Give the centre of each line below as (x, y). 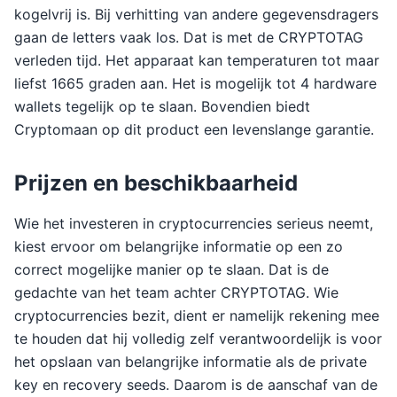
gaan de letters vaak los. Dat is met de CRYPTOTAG (189, 37)
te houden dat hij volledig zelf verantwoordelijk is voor (198, 339)
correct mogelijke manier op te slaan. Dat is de (171, 269)
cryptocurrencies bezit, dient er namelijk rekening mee (197, 315)
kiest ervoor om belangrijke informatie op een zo (179, 246)
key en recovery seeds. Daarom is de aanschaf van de (196, 385)
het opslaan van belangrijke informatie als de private (191, 362)
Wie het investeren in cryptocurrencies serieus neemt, (194, 223)
